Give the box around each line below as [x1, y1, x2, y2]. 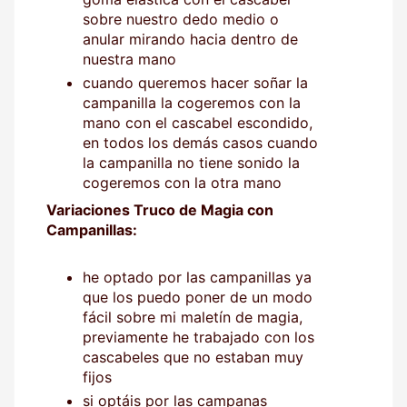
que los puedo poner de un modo [83, 287, 313, 306]
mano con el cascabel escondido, [83, 113, 313, 132]
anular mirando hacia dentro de [83, 29, 298, 48]
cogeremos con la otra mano [83, 173, 282, 192]
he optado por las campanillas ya [83, 267, 312, 286]
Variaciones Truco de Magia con [46, 200, 273, 219]
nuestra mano [83, 49, 176, 68]
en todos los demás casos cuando [83, 133, 318, 152]
